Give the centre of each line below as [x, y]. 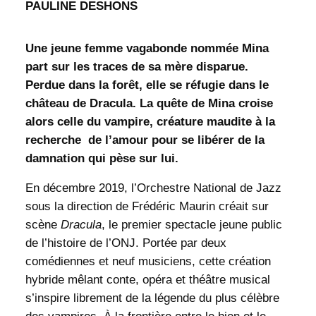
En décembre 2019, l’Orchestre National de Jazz [153, 188]
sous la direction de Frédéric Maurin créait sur [147, 207]
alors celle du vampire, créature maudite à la [150, 121]
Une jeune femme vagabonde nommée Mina [147, 48]
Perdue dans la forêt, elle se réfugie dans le [147, 85]
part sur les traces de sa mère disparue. [136, 66]
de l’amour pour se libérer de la [176, 140]
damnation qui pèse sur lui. [102, 158]
